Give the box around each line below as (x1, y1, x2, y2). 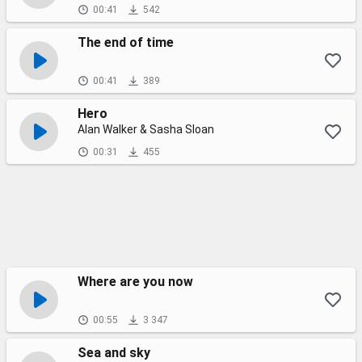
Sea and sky (78, 345, 150, 360)
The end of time (78, 35, 174, 50)
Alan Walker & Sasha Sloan (78, 123, 214, 136)
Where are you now (78, 274, 193, 289)
